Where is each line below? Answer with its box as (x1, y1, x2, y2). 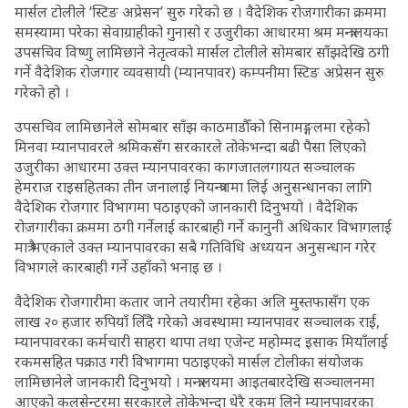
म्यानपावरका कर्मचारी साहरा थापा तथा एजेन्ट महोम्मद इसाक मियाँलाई (15, 331, 388, 352)
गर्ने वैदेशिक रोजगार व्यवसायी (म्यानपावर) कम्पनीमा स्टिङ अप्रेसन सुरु (15, 62, 384, 82)
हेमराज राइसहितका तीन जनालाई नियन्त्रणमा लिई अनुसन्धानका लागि (15, 177, 372, 197)
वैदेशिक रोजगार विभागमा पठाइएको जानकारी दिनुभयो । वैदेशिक (15, 197, 358, 217)
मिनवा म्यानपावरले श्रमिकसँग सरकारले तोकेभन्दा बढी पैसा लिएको (15, 137, 366, 157)
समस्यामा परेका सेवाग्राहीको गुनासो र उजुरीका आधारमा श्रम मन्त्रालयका (15, 22, 388, 42)
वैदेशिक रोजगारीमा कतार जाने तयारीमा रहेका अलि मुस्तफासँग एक (15, 291, 370, 311)
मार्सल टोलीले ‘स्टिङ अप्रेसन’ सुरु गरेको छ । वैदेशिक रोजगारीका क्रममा (15, 2, 386, 22)
